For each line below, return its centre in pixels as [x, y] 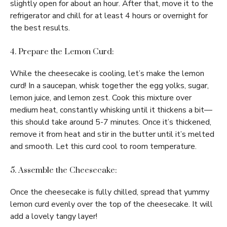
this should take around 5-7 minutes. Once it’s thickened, [111, 122]
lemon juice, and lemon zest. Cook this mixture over [101, 98]
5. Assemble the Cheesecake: [64, 170]
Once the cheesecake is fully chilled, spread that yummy [110, 192]
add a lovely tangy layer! [54, 216]
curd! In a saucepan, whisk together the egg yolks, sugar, [109, 86]
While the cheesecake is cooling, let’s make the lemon [107, 73]
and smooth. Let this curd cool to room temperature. [103, 146]
